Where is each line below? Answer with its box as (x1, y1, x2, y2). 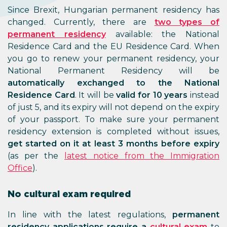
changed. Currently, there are (8, 17, 155, 27)
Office (8, 163, 32, 173)
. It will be (74, 90, 117, 100)
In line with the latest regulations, (8, 210, 172, 219)
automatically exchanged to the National (8, 78, 219, 88)
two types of (154, 17, 220, 27)
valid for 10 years (116, 90, 188, 100)
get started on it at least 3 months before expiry (8, 139, 219, 148)
